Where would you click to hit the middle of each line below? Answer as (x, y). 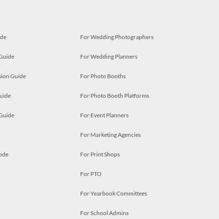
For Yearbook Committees (114, 193)
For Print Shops (100, 154)
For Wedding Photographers (117, 37)
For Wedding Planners (109, 56)
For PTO (91, 174)
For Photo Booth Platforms (115, 96)
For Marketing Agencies (110, 135)
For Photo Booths (103, 76)
